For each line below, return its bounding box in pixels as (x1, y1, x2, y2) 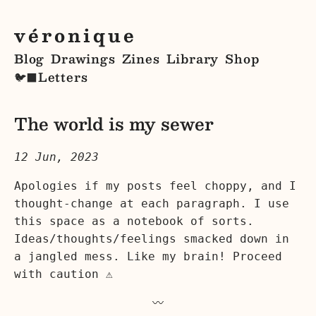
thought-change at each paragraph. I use (14, 196, 289, 210)
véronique (14, 20, 137, 50)
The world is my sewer (14, 109, 214, 138)
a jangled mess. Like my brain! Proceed (14, 249, 282, 263)
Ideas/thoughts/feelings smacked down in (14, 231, 289, 245)
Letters (37, 67, 88, 87)
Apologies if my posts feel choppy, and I (14, 178, 296, 193)
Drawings (51, 49, 116, 69)
